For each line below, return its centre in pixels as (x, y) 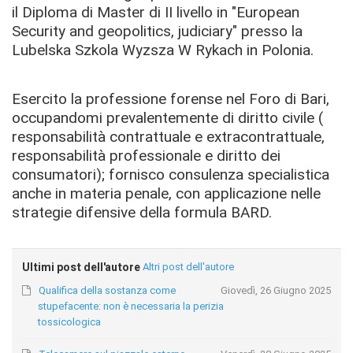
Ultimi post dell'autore (82, 267)
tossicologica (70, 322)
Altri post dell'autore (189, 267)
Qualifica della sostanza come (108, 291)
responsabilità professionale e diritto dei (146, 155)
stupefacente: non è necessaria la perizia (131, 307)
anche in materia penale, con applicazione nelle (166, 193)
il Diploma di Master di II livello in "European (156, 12)
